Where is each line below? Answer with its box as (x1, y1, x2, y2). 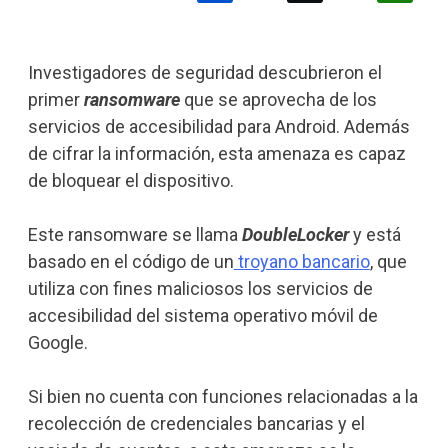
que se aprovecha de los (179, 88, 377, 110)
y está (348, 223, 401, 245)
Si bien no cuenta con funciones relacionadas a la (27, 385, 418, 407)
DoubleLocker (241, 223, 349, 245)
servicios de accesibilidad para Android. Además (27, 115, 410, 137)
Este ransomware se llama (27, 223, 242, 245)
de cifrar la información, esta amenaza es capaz (27, 142, 406, 164)
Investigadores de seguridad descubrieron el (27, 61, 382, 83)
